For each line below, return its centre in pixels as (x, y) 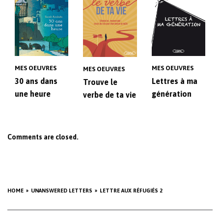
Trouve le (100, 82)
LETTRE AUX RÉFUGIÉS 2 (131, 191)
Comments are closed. (43, 137)
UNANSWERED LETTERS (62, 191)
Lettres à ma (174, 81)
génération (171, 94)
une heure (33, 94)
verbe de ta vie (110, 95)
